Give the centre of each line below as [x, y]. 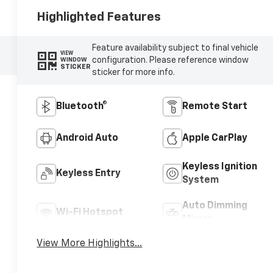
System [200, 180]
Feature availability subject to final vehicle [175, 48]
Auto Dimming [214, 206]
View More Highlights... [90, 243]
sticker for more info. [133, 72]
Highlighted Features [99, 17]
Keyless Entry [89, 173]
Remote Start [214, 106]
